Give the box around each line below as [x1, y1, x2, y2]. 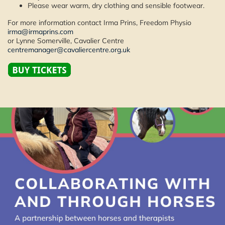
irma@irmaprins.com [8, 27, 73, 36]
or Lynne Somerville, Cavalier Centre [8, 36, 124, 45]
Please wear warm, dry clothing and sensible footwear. [28, 1, 204, 10]
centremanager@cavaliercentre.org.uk [8, 45, 130, 54]
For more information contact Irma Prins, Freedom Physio [8, 18, 191, 27]
